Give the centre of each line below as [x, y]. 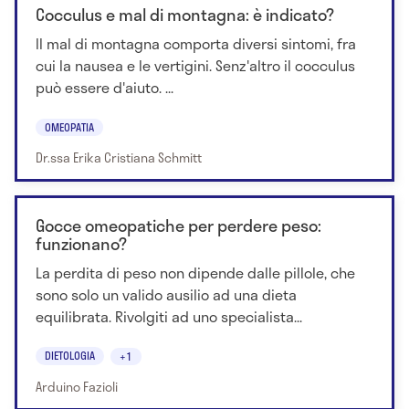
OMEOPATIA [69, 126]
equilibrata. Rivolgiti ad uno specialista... [169, 316]
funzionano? [81, 243]
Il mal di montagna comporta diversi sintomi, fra [196, 44]
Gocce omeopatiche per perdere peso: [178, 225]
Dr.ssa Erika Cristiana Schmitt [119, 157]
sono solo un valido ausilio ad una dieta [166, 294]
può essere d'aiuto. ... [105, 88]
